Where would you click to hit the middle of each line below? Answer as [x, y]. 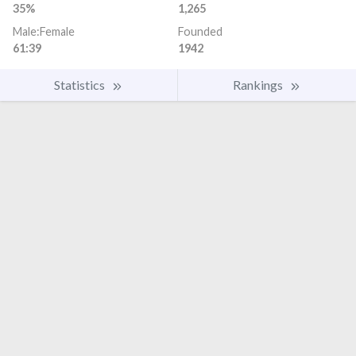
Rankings [259, 85]
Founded [200, 32]
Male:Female [44, 32]
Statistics [81, 85]
